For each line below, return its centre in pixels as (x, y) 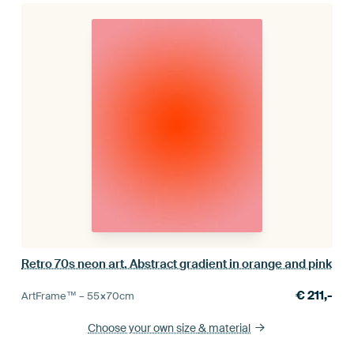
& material (225, 328)
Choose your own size (143, 328)
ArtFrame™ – (55, 296)
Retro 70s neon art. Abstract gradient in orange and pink (177, 264)
